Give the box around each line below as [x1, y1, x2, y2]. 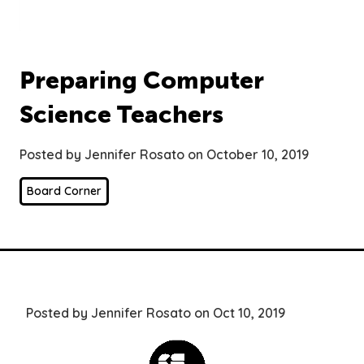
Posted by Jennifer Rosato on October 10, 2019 [19, 145, 309, 162]
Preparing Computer [19, 65, 264, 95]
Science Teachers [19, 99, 223, 129]
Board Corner [27, 183, 102, 198]
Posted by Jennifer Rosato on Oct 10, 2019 [26, 304, 285, 321]
